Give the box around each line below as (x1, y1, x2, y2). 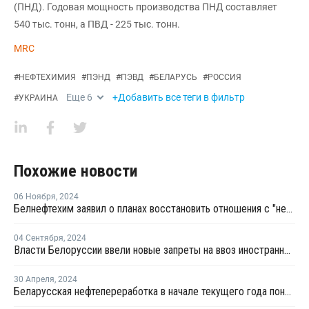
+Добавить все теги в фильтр (112, 91, 245, 103)
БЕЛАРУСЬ (154, 72, 197, 82)
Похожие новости (14, 161, 138, 181)
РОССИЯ (208, 72, 241, 82)
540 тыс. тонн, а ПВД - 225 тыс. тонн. (14, 18, 180, 30)
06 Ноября (14, 191, 56, 201)
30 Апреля (14, 274, 54, 284)
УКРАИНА (19, 92, 58, 103)
